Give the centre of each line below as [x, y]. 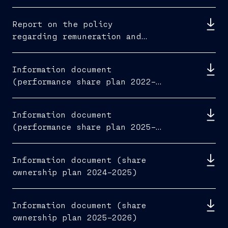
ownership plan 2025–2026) [75, 217]
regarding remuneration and [77, 36]
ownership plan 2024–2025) [75, 172]
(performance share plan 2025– [84, 126]
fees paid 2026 [48, 48]
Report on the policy [63, 24]
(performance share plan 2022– [84, 81]
